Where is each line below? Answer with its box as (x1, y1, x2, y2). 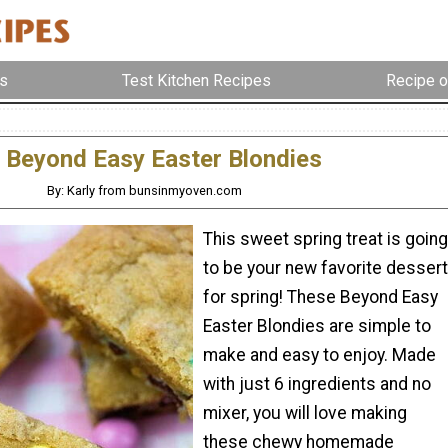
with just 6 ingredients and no (203, 373, 431, 394)
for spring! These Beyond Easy (203, 286, 438, 307)
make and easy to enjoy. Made (203, 344, 436, 365)
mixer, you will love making (203, 402, 407, 423)
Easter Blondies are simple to (203, 315, 431, 336)
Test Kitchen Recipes (122, 70, 272, 90)
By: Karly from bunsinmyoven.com (47, 183, 243, 199)
